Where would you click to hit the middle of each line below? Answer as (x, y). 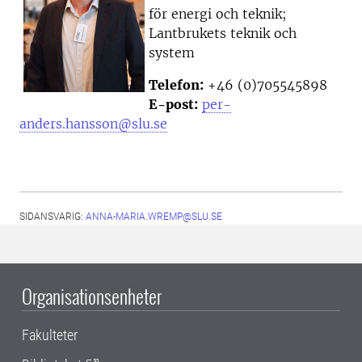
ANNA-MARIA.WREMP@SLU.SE (154, 217)
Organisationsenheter (92, 296)
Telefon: (176, 85)
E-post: (173, 105)
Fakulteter (50, 335)
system (172, 53)
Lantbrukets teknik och (223, 34)
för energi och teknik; (218, 14)
